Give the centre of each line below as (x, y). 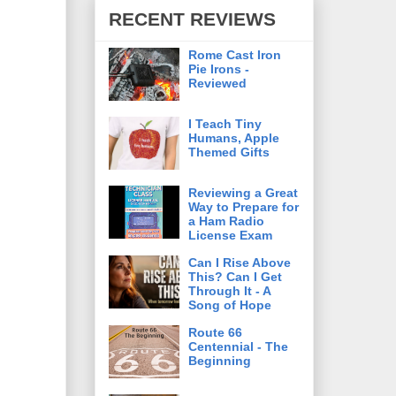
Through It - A (229, 290)
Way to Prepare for (244, 206)
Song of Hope (230, 305)
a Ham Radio (226, 221)
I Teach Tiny (225, 123)
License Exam (230, 235)
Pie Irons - (219, 69)
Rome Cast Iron (235, 54)
